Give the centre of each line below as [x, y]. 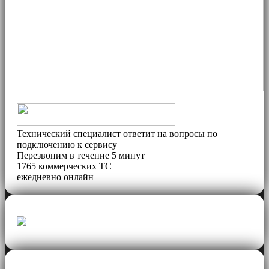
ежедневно [39, 177]
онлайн [77, 177]
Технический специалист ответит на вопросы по [117, 134]
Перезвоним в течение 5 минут [81, 155]
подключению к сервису [67, 144]
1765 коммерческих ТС [64, 166]
